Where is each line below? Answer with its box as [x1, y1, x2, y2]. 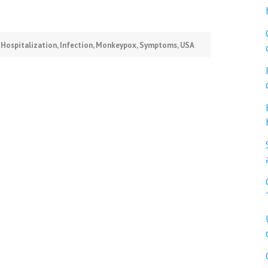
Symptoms [139, 40, 177, 50]
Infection [60, 40, 93, 50]
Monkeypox [96, 40, 136, 50]
